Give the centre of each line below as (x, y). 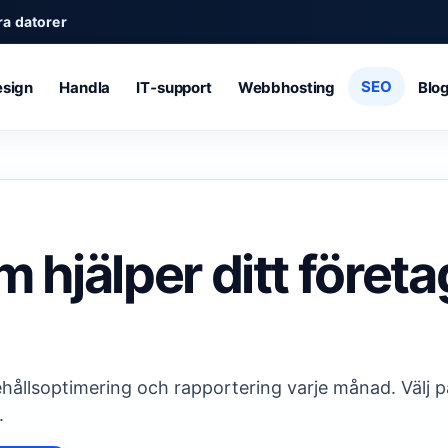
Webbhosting (286, 87)
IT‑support (174, 87)
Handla (85, 87)
